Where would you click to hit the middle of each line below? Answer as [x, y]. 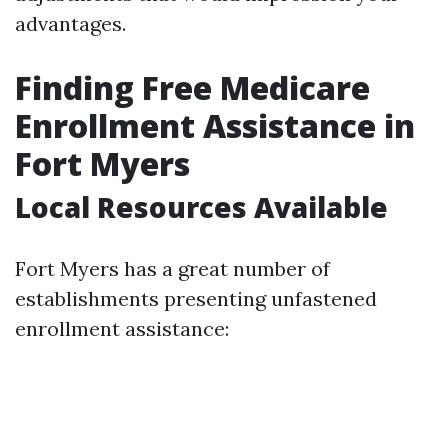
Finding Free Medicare [192, 87]
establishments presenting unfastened [196, 298]
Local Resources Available [201, 207]
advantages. [70, 23]
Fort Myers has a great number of [172, 268]
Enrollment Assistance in [215, 125]
